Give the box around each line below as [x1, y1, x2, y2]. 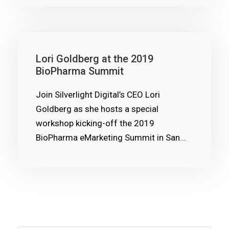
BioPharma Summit [36, 65, 124, 77]
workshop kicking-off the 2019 [36, 118, 154, 128]
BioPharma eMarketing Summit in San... [36, 132, 186, 143]
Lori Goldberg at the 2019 [36, 53, 153, 65]
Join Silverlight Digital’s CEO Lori [36, 89, 160, 100]
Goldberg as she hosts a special [36, 104, 158, 114]
